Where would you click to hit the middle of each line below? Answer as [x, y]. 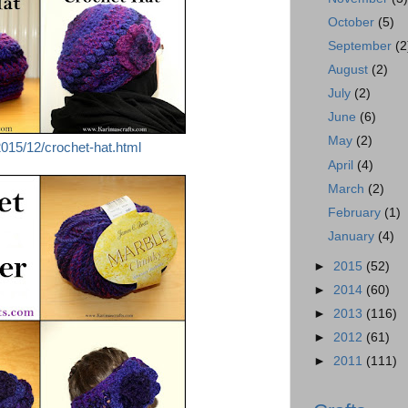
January [353, 236]
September [362, 46]
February [357, 212]
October [353, 22]
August [350, 70]
